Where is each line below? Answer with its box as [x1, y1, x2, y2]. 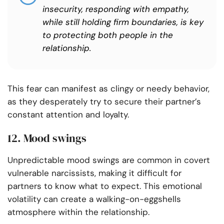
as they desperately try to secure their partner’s [7, 96, 201, 107]
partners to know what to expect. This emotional [7, 180, 202, 192]
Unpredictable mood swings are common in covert [7, 154, 210, 166]
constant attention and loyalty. [7, 109, 129, 120]
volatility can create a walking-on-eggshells [7, 193, 181, 205]
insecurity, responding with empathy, [42, 3, 189, 15]
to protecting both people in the [42, 29, 173, 41]
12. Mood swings [7, 130, 86, 146]
